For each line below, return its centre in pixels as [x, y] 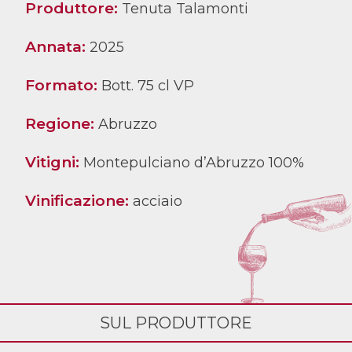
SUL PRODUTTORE [176, 323]
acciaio [158, 201]
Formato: [63, 85]
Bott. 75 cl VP [148, 86]
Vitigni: [54, 162]
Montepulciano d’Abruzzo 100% [194, 163]
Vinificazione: [79, 201]
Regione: [62, 124]
